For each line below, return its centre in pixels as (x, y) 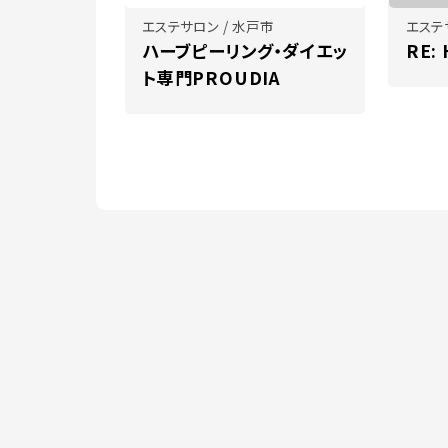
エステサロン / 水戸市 (208, 26)
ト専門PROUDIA (212, 78)
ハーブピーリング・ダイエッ (245, 51)
